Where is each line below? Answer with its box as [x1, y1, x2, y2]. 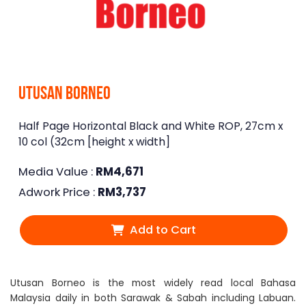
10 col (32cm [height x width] [18, 134, 170, 149]
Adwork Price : [18, 184, 98, 200]
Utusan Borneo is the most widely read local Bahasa [10, 276, 296, 290]
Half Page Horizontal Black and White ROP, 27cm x [18, 118, 283, 133]
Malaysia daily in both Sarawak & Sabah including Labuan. [10, 291, 296, 305]
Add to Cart [127, 221, 197, 238]
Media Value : [18, 163, 96, 180]
